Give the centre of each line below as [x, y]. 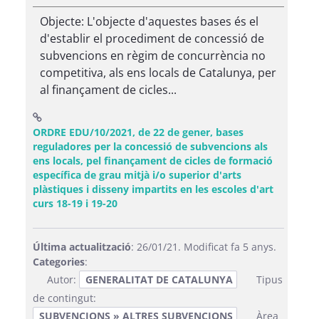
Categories [59, 262]
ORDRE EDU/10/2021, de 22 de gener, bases [138, 132]
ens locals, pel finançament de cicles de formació [153, 161]
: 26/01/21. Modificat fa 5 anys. [204, 247]
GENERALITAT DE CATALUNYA [159, 279]
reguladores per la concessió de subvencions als [150, 146]
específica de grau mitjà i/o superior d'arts [137, 175]
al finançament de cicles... [108, 90]
